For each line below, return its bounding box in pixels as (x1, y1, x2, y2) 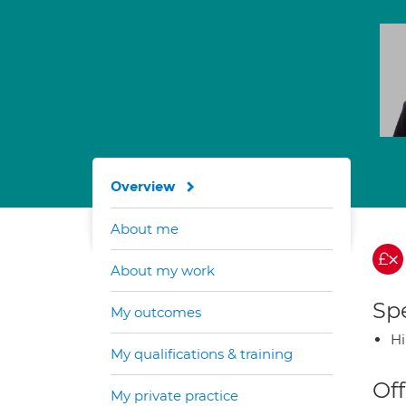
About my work (111, 262, 215, 279)
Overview (111, 179, 176, 195)
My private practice (111, 387, 238, 404)
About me (111, 220, 179, 237)
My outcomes (111, 304, 201, 321)
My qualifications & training (111, 345, 293, 362)
